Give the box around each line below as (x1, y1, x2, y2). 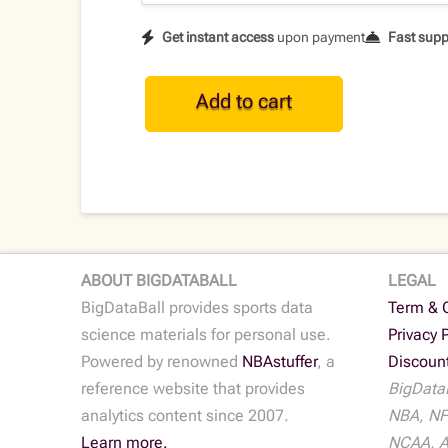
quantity (139, 235, 197, 255)
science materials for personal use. (80, 325, 331, 345)
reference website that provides (80, 379, 305, 399)
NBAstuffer (241, 352, 317, 372)
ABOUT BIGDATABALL (80, 271, 237, 291)
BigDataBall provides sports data (80, 298, 313, 318)
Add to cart (195, 89, 292, 114)
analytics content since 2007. (80, 406, 289, 426)
